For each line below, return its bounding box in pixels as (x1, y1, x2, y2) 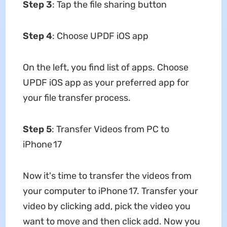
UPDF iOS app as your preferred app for (22, 77, 189, 88)
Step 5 (22, 124, 52, 135)
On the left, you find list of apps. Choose (22, 62, 188, 73)
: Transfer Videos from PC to (51, 124, 169, 135)
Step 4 (22, 30, 52, 42)
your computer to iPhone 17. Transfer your (22, 185, 198, 197)
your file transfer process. (22, 92, 131, 103)
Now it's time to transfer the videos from (22, 170, 192, 181)
